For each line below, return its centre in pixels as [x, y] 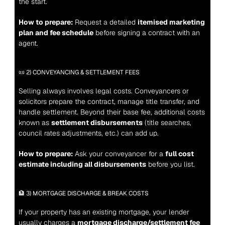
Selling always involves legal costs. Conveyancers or [103, 91]
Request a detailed [105, 22]
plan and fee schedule [56, 33]
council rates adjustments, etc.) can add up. [88, 133]
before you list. [170, 164]
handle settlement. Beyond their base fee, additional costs [111, 112]
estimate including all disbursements [82, 164]
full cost [179, 154]
